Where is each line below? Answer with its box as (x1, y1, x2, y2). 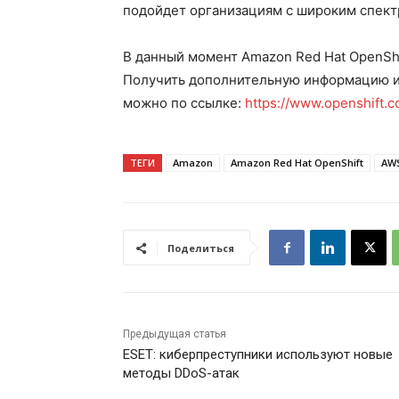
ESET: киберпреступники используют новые (123, 346, 393, 363)
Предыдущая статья (123, 328, 226, 341)
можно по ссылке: (123, 94, 245, 112)
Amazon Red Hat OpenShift (231, 156, 363, 170)
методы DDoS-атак (123, 365, 240, 382)
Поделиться (167, 241, 234, 256)
